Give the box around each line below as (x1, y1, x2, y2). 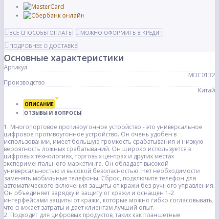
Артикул (4, 63, 27, 72)
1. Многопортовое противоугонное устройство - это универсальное (4, 123, 202, 131)
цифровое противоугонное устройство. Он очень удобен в (4, 130, 176, 139)
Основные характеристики (4, 52, 124, 64)
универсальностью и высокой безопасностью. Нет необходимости (4, 167, 200, 175)
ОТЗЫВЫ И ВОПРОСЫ (24, 109, 81, 117)
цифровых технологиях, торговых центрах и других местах (4, 152, 174, 161)
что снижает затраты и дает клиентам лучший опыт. (4, 203, 154, 212)
